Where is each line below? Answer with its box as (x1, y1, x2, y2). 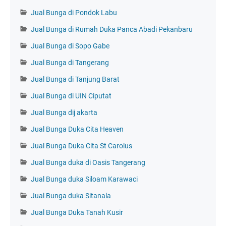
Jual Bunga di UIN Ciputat (31, 91, 111, 100)
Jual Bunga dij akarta (31, 108, 97, 117)
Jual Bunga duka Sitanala (31, 191, 111, 200)
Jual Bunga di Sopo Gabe (31, 41, 109, 50)
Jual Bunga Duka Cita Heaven (31, 125, 124, 133)
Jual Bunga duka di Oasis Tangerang (31, 158, 145, 166)
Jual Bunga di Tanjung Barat (31, 75, 120, 83)
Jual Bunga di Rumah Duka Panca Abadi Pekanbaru (31, 25, 193, 33)
